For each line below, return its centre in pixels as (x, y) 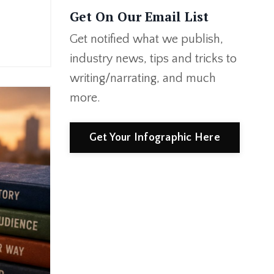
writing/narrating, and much (143, 79)
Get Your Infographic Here (154, 137)
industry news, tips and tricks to (153, 59)
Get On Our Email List (139, 17)
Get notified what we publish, (146, 39)
